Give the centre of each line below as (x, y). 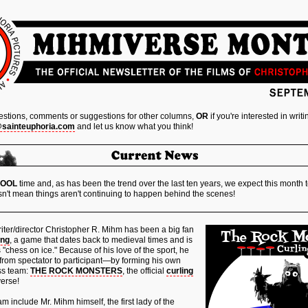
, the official (144, 271)
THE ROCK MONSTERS (76, 271)
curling (180, 271)
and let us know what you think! (134, 126)
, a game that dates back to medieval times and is (101, 240)
